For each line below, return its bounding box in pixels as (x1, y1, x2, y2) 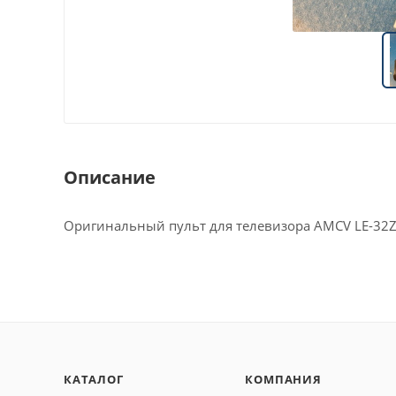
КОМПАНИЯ (245, 371, 322, 387)
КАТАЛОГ (64, 371, 124, 387)
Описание (64, 164, 156, 189)
